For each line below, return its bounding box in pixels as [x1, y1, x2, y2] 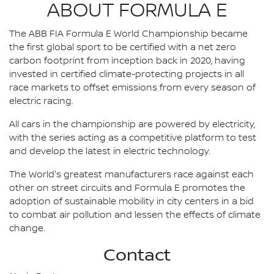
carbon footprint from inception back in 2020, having [9, 55, 245, 67]
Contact [103, 245, 171, 265]
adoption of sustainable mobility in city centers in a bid [9, 196, 254, 207]
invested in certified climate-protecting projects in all [9, 68, 244, 80]
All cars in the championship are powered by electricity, [9, 119, 255, 130]
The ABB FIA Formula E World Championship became [9, 28, 248, 40]
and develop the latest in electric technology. [9, 146, 210, 157]
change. [9, 223, 45, 234]
